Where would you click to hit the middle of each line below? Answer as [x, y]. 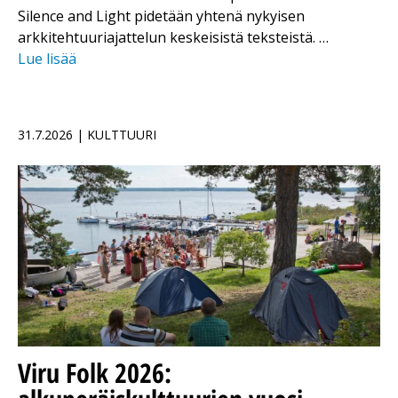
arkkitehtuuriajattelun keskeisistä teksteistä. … [173, 38]
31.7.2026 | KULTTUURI [87, 135]
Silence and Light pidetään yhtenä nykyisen [161, 16]
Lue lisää [47, 59]
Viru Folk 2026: [95, 373]
